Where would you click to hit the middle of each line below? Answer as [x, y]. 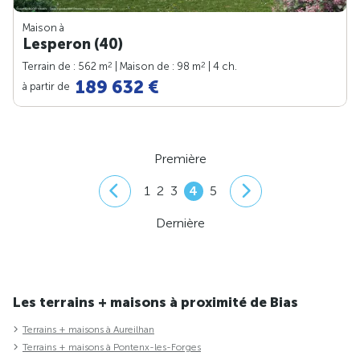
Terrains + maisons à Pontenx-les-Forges [112, 347]
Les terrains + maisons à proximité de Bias [155, 302]
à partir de [47, 86]
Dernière [180, 223]
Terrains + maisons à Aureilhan [88, 329]
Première [180, 158]
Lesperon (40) [73, 45]
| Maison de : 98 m [157, 67]
